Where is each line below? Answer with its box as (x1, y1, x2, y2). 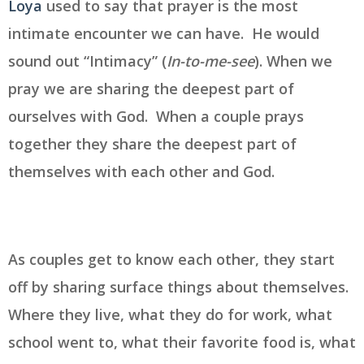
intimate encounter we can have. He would (8, 23, 319, 43)
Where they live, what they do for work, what (8, 304, 332, 324)
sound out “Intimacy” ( (8, 50, 167, 71)
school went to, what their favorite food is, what (8, 331, 356, 352)
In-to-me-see (167, 50, 254, 71)
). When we (254, 50, 332, 71)
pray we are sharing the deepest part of (8, 78, 294, 98)
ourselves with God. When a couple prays (8, 106, 304, 126)
